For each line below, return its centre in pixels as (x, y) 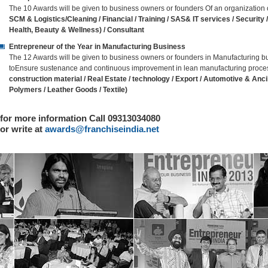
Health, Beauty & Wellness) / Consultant (77, 30)
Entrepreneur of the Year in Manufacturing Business (97, 47)
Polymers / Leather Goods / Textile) (68, 90)
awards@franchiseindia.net (102, 129)
